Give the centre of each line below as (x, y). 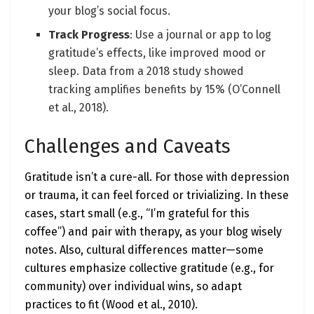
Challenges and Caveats (128, 146)
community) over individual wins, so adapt (133, 287)
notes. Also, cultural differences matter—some (144, 250)
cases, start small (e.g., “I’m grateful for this (137, 214)
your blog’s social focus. (110, 11)
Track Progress (89, 34)
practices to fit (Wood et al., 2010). (111, 305)
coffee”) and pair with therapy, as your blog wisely (153, 232)
